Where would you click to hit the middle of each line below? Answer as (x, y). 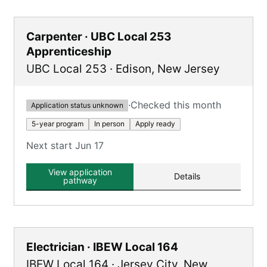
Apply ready (155, 124)
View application (80, 172)
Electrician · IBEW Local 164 (102, 247)
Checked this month (176, 105)
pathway (80, 180)
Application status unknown (77, 105)
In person (109, 124)
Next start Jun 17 (65, 145)
